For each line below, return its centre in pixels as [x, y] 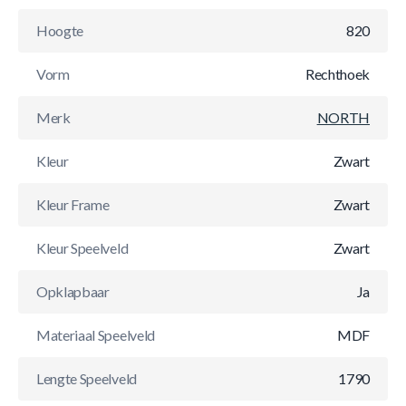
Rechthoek [337, 74]
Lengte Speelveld [87, 378]
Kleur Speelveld [82, 248]
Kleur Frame [73, 204]
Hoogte [60, 30]
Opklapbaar [73, 291]
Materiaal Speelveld [96, 335]
